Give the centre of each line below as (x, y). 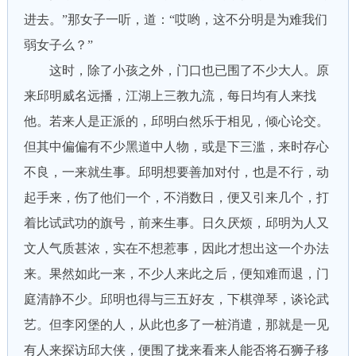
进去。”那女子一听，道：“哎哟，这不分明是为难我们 (175, 19)
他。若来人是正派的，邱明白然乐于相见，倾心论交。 (176, 121)
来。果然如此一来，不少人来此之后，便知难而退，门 (176, 274)
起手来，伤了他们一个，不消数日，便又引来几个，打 (176, 197)
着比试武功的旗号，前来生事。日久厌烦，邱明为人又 (176, 223)
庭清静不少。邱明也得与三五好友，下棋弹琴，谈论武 (176, 299)
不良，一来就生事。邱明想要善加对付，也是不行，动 (176, 172)
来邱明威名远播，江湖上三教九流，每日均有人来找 (170, 96)
